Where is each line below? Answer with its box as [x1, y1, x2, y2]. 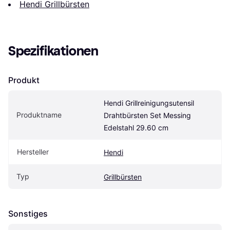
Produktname [16, 110, 62, 119]
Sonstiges [8, 208, 48, 219]
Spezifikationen [8, 43, 99, 59]
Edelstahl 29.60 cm [104, 123, 168, 132]
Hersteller [17, 147, 49, 156]
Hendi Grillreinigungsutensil [104, 98, 194, 107]
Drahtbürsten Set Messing [104, 110, 191, 120]
